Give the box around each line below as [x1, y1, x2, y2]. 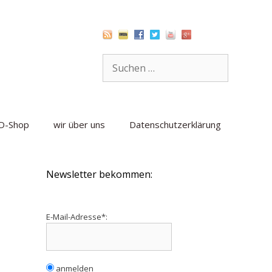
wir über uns [53, 118, 105, 131]
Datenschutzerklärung [129, 118, 221, 131]
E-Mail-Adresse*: [46, 211, 107, 222]
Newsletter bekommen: [46, 168, 152, 181]
